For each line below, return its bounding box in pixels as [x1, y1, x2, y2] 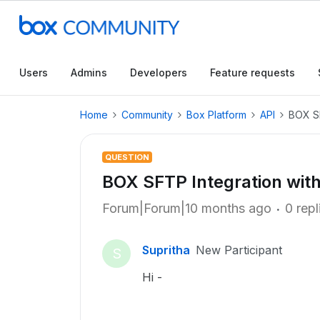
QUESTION [105, 152, 149, 162]
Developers [130, 66, 187, 79]
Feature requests [210, 66, 295, 79]
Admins [71, 66, 107, 79]
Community [121, 109, 173, 121]
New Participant [196, 243, 282, 257]
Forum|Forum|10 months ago [102, 201, 271, 216]
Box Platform [186, 109, 246, 121]
